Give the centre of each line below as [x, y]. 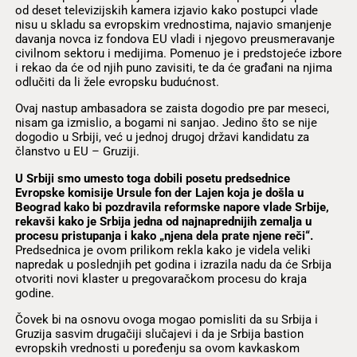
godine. [34, 293]
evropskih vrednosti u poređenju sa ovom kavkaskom [157, 348]
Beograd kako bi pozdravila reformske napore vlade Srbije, [172, 207]
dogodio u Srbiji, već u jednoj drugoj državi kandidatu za [162, 137]
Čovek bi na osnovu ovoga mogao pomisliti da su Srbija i [166, 319]
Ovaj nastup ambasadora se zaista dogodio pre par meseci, [172, 109]
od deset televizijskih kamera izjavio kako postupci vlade [166, 11]
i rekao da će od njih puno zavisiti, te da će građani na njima [173, 68]
